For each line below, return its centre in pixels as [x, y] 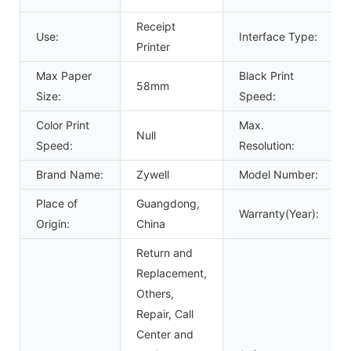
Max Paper [64, 75]
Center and [165, 334]
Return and [165, 252]
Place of [57, 203]
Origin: [53, 223]
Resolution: [267, 145]
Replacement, [172, 273]
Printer [153, 46]
